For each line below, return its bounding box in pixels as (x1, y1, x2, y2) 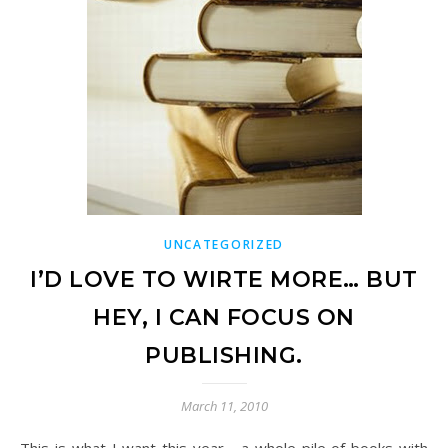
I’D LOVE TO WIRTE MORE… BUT (30, 266, 418, 293)
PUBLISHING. (145, 342, 303, 369)
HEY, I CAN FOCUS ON (93, 304, 355, 331)
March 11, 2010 (180, 397, 268, 415)
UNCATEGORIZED (163, 236, 285, 253)
